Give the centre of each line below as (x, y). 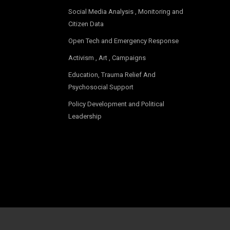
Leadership (85, 117)
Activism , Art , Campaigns (107, 58)
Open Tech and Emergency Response (123, 41)
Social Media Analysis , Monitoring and (126, 12)
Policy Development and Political (116, 104)
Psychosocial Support (101, 87)
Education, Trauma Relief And (112, 75)
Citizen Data (86, 24)
